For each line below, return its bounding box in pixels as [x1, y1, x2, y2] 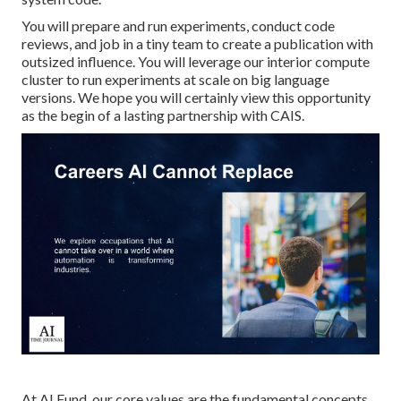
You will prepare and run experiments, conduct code [21, 17, 335, 35]
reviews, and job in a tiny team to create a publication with [21, 35, 373, 53]
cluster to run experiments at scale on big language [21, 71, 329, 89]
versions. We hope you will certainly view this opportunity [21, 89, 371, 107]
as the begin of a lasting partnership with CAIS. [21, 107, 304, 124]
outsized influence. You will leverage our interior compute [21, 53, 370, 71]
